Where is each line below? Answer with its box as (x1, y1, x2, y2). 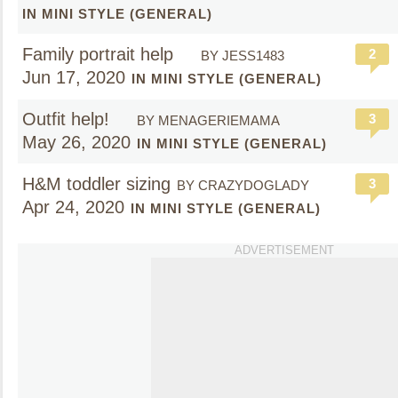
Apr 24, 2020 (22, 197, 124, 217)
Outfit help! (22, 109, 115, 129)
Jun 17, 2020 (22, 68, 125, 87)
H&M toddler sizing (22, 174, 171, 194)
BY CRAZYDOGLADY (177, 178, 309, 193)
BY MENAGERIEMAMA (137, 113, 280, 128)
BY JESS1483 (201, 48, 284, 63)
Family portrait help (22, 44, 179, 64)
